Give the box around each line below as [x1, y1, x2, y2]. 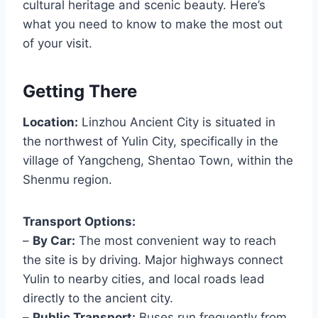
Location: [23, 115, 78, 130]
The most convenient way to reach [75, 234, 276, 248]
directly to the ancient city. [23, 291, 173, 306]
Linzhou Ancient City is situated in [78, 115, 275, 130]
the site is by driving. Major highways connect [23, 253, 283, 268]
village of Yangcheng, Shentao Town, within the [23, 153, 293, 168]
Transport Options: [23, 214, 136, 229]
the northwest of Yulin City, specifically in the [23, 134, 278, 149]
